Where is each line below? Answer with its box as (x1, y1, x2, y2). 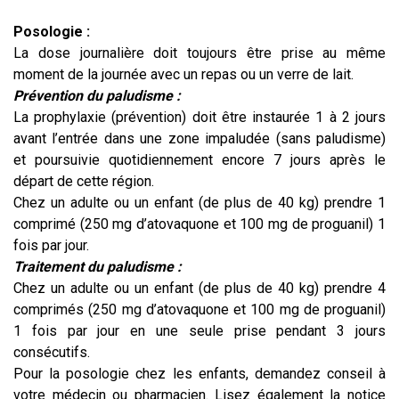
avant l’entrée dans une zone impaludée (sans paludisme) (13, 130, 386, 148)
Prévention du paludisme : (13, 87, 181, 105)
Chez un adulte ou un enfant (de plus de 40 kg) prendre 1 (13, 194, 386, 212)
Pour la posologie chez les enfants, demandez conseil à (13, 365, 386, 383)
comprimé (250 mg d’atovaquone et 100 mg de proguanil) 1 (13, 216, 386, 233)
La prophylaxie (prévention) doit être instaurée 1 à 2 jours (13, 109, 386, 126)
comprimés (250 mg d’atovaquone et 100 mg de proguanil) (13, 301, 386, 319)
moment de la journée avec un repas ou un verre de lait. (13, 66, 354, 84)
